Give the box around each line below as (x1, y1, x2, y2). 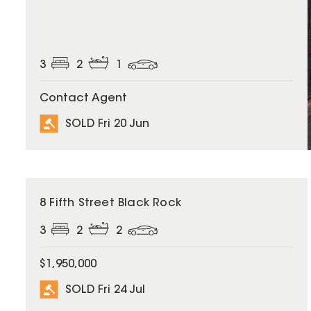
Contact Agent (40, 93, 127, 104)
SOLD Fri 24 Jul (65, 284, 145, 296)
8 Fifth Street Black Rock (40, 198, 181, 209)
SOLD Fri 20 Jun (65, 118, 149, 130)
